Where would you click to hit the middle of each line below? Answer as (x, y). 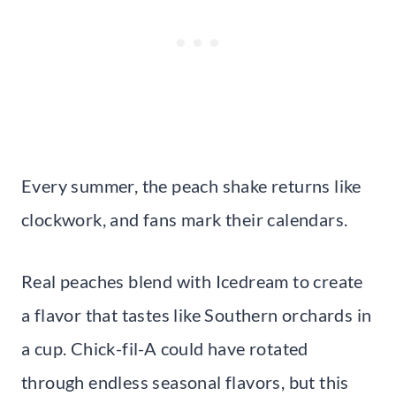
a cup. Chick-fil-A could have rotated (165, 348)
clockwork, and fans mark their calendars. (185, 219)
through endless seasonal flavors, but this (185, 381)
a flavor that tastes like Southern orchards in (197, 314)
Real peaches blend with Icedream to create (192, 281)
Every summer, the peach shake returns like (191, 185)
